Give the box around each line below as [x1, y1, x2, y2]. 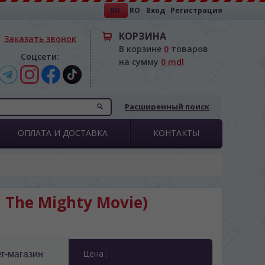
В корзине [118, 43, 164, 54]
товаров [168, 43, 208, 54]
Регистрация [170, 5, 222, 15]
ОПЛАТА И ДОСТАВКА [18, 127, 108, 138]
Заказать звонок [4, 33, 76, 44]
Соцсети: [21, 51, 60, 62]
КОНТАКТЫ [153, 127, 199, 138]
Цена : [82, 248, 108, 259]
